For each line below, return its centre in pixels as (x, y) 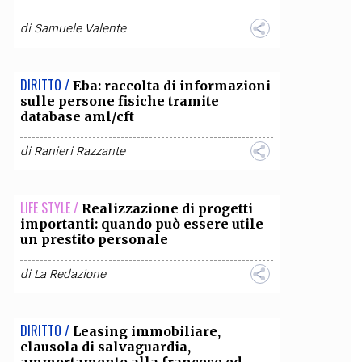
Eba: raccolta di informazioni (171, 86)
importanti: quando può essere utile (141, 224)
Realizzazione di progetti (167, 208)
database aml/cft (77, 116)
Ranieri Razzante (79, 151)
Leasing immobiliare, (146, 331)
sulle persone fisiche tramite (119, 101)
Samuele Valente (80, 28)
